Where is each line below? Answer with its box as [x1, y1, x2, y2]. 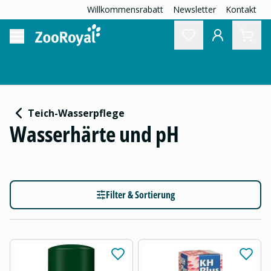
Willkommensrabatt [87, 4, 163, 15]
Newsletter [173, 4, 216, 15]
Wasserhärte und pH [10, 119, 179, 149]
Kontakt [226, 4, 256, 15]
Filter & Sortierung [106, 188, 175, 201]
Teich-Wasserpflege [28, 106, 125, 120]
